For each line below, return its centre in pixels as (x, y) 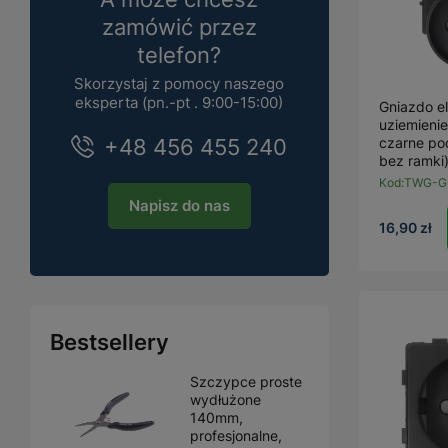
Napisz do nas (179, 206)
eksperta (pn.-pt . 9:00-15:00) (179, 102)
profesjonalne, (236, 435)
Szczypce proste (246, 381)
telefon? (179, 55)
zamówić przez (179, 27)
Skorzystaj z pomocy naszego (179, 83)
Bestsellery (109, 342)
